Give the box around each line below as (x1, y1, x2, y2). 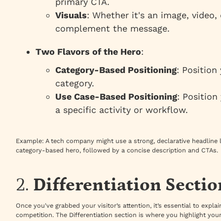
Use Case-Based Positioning (55, 91, 177, 102)
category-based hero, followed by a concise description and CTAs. (16, 147, 218, 154)
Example (16, 137, 42, 145)
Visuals (55, 10, 87, 21)
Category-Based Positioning (55, 65, 177, 75)
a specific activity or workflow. (55, 105, 188, 115)
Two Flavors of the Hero (36, 46, 141, 57)
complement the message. (55, 23, 170, 34)
